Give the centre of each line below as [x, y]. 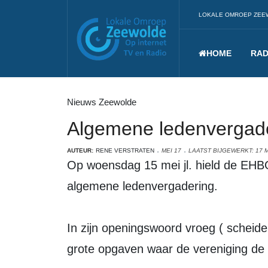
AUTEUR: [80, 150]
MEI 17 [171, 150]
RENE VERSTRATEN [125, 150]
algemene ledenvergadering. [142, 186]
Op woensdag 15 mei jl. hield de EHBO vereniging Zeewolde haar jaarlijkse [72, 165]
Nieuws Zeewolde [102, 102]
